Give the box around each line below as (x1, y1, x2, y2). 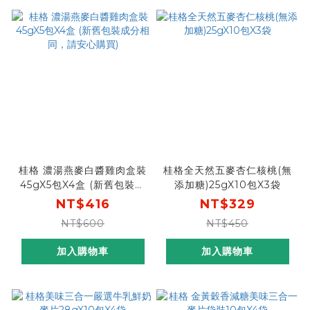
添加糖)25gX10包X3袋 (174, 179, 281, 192)
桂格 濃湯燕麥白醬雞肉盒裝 (19, 164, 147, 177)
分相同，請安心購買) (34, 193, 131, 206)
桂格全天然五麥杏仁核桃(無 (163, 164, 292, 177)
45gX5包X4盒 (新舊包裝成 (20, 179, 145, 192)
